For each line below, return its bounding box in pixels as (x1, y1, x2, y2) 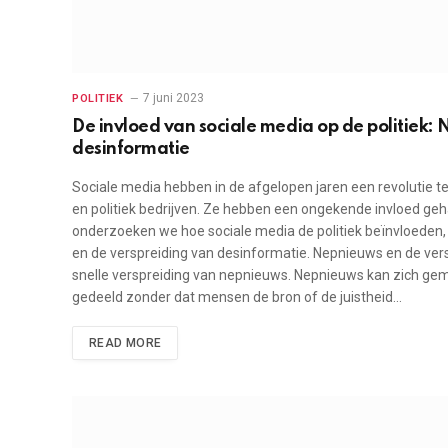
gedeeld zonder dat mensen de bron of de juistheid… (72, 289, 402, 306)
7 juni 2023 (143, 91, 205, 106)
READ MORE (89, 336, 162, 351)
